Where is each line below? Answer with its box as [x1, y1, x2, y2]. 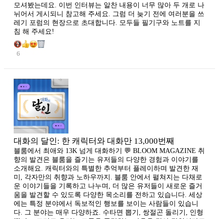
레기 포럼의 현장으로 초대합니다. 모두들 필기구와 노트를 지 [14, 19, 200, 26]
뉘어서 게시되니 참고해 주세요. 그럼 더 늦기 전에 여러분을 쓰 [14, 10, 204, 18]
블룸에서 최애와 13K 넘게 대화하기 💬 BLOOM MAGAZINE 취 [14, 147, 205, 154]
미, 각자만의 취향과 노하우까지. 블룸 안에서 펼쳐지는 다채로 [14, 173, 202, 181]
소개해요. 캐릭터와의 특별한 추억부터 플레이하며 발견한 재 [14, 164, 198, 172]
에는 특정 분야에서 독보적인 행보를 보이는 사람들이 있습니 [14, 199, 198, 207]
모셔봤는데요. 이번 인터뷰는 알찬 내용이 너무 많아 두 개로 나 [14, 1, 204, 9]
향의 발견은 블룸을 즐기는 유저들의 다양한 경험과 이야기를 [14, 155, 198, 163]
